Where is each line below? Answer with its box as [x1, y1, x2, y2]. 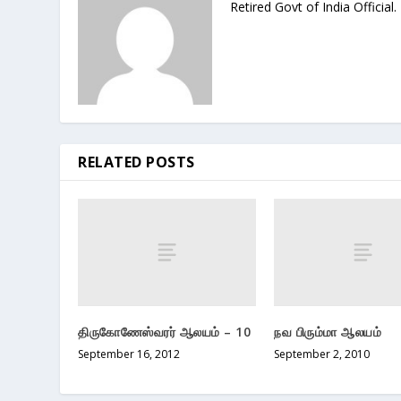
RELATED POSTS [78, 152, 195, 173]
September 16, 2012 [78, 346, 181, 362]
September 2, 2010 [274, 346, 370, 362]
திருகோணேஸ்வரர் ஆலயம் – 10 [78, 322, 252, 340]
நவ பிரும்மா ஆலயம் [274, 322, 381, 340]
